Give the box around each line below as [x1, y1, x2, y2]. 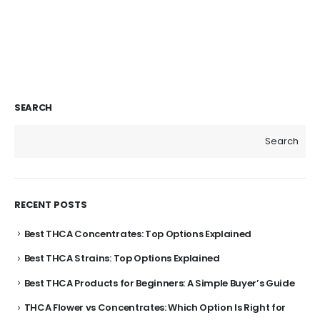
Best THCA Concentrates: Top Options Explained [24, 226, 252, 241]
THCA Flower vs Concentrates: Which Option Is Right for [24, 301, 286, 315]
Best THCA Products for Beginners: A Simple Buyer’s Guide [24, 276, 295, 290]
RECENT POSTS [14, 197, 87, 211]
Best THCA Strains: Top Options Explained [24, 251, 220, 266]
